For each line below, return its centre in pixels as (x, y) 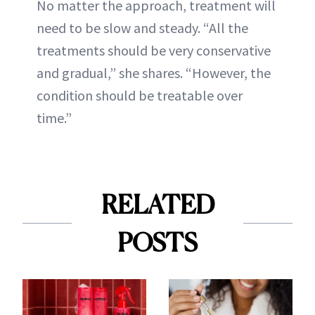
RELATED (157, 204)
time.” (54, 117)
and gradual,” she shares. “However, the (154, 72)
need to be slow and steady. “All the (142, 27)
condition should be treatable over (140, 95)
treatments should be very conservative (154, 50)
